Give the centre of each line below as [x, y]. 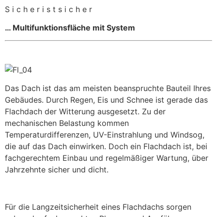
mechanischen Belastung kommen [67, 123]
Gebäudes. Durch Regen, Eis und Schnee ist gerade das [106, 100]
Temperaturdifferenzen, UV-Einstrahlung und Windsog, [105, 135]
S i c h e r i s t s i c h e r [48, 9]
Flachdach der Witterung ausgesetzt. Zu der [85, 112]
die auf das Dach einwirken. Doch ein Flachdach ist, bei [106, 147]
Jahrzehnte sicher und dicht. [57, 170]
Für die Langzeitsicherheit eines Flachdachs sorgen [98, 207]
